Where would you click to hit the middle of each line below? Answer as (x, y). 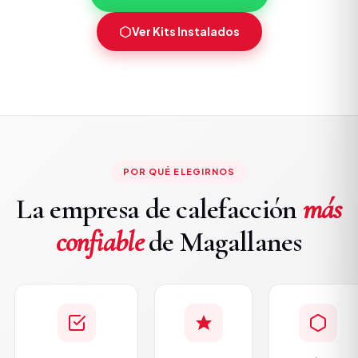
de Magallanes (222, 242)
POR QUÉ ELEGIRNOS (179, 171)
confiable (99, 242)
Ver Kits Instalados (185, 31)
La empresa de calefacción (159, 209)
